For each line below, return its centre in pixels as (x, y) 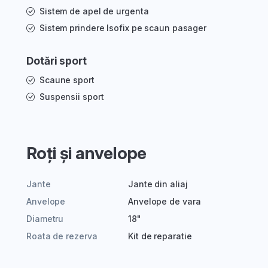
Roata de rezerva (62, 236)
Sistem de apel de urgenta (94, 11)
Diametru (45, 219)
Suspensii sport (71, 97)
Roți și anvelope (87, 153)
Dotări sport (57, 61)
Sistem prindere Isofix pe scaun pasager (123, 28)
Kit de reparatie (160, 236)
